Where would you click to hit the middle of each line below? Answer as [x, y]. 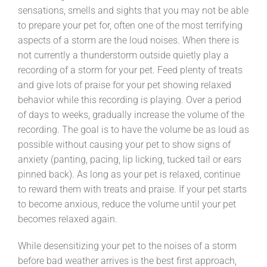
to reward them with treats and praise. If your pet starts [132, 189]
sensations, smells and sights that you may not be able [133, 10]
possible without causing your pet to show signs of [124, 144]
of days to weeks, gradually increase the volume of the [131, 114]
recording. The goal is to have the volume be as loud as [133, 129]
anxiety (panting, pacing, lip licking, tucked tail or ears [130, 159]
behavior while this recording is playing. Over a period [130, 100]
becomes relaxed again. [68, 219]
